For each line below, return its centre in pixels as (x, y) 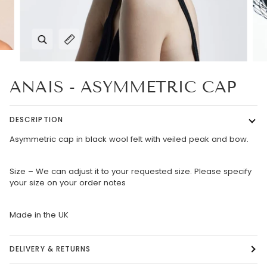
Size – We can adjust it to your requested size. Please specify (131, 172)
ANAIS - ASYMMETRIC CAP (123, 87)
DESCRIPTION (36, 119)
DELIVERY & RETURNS (50, 249)
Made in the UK (39, 215)
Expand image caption (106, 44)
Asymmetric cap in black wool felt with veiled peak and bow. (129, 139)
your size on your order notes (68, 183)
